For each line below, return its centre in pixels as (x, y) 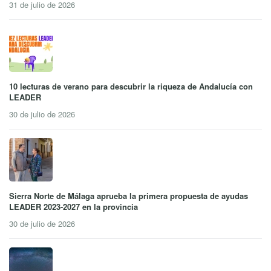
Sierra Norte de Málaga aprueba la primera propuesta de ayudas (129, 195)
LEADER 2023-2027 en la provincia (73, 206)
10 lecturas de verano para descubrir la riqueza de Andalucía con (131, 86)
